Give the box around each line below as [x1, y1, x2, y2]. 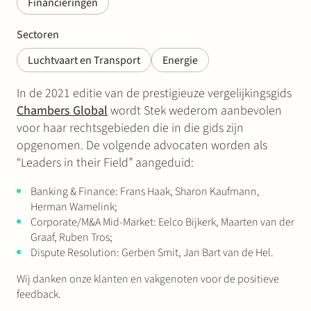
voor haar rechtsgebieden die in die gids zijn [17, 119, 244, 137]
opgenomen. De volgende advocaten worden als [17, 137, 267, 154]
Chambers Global [17, 102, 108, 119]
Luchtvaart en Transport [28, 53, 140, 68]
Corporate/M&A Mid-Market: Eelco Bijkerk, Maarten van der [31, 215, 294, 230]
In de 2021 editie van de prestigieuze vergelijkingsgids [17, 85, 292, 102]
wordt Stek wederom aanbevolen [108, 102, 282, 119]
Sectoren [17, 27, 59, 42]
